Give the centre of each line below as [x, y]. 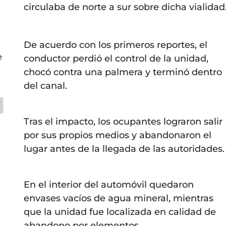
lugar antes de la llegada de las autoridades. [124, 149]
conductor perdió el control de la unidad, [116, 58]
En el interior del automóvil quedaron [108, 184]
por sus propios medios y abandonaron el [117, 135]
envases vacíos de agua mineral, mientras [118, 198]
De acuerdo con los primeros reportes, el [115, 45]
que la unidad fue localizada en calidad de [120, 212]
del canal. [45, 86]
